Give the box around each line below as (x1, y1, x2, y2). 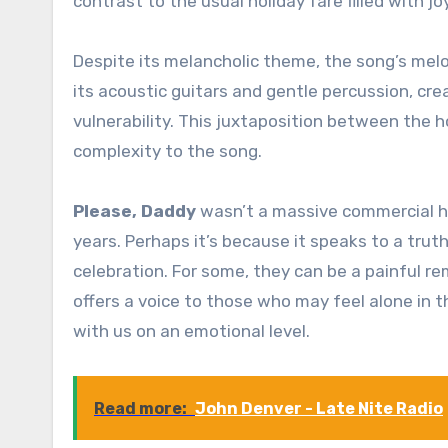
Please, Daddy (73, 201, 196, 222)
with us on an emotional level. (73, 321, 310, 342)
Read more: (94, 399, 187, 419)
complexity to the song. (73, 141, 262, 162)
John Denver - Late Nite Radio (195, 399, 443, 419)
